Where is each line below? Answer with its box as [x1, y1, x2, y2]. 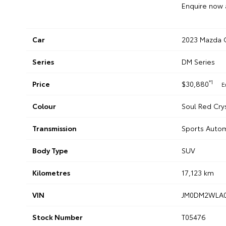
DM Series [181, 56, 215, 67]
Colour [32, 101, 56, 111]
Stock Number [32, 212, 83, 222]
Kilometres [32, 167, 70, 178]
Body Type [32, 145, 68, 156]
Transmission [32, 123, 77, 134]
